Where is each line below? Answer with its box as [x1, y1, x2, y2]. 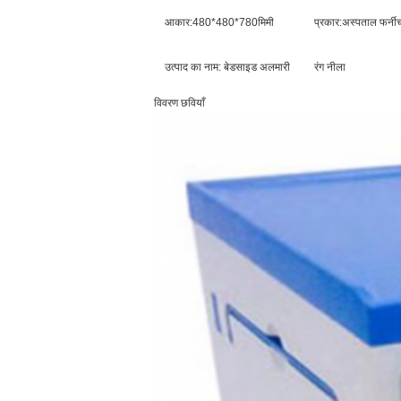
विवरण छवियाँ [154, 97, 205, 109]
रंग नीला [314, 61, 346, 73]
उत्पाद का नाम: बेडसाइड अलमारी [165, 61, 290, 73]
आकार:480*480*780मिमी [165, 16, 274, 29]
